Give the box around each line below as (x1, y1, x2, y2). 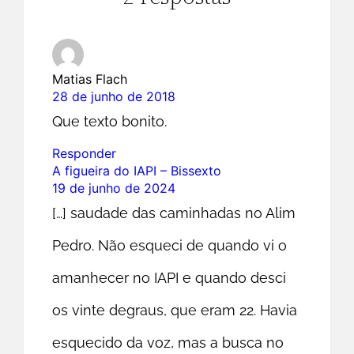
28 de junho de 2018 (52, 88, 176, 104)
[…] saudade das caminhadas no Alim (52, 204, 296, 221)
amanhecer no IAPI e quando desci (52, 269, 287, 286)
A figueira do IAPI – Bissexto (52, 162, 222, 179)
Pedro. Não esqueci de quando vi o (52, 236, 288, 254)
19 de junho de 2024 (52, 179, 176, 196)
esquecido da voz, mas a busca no (52, 333, 284, 351)
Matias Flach (52, 70, 128, 87)
